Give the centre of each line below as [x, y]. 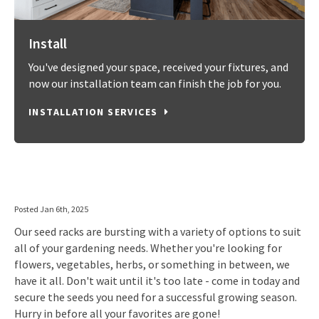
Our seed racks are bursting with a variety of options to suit [158, 232]
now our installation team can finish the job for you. [155, 84]
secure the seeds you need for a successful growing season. [156, 297]
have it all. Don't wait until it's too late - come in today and [157, 281]
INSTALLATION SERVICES [93, 112]
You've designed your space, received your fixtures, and [158, 67]
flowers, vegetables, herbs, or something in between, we [152, 265]
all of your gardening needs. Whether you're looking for [148, 248]
